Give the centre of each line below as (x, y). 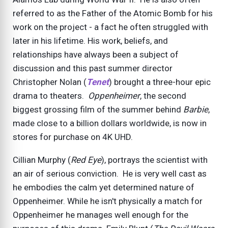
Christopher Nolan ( (50, 82)
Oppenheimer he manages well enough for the (101, 215)
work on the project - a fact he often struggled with (110, 27)
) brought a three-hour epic (160, 82)
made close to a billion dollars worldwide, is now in (110, 123)
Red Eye (86, 160)
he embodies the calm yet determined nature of (104, 188)
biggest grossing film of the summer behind (98, 110)
